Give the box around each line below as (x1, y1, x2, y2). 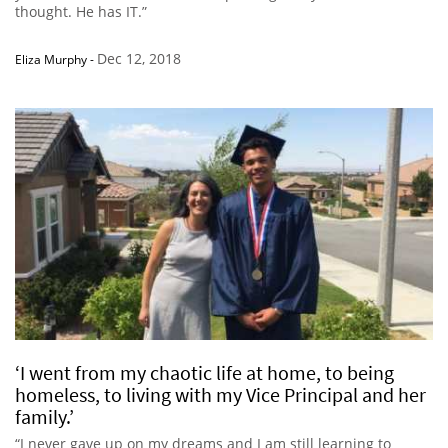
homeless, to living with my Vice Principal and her (15, 382, 426, 408)
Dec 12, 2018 (97, 49, 181, 69)
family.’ (15, 404, 74, 430)
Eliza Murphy (15, 51, 87, 69)
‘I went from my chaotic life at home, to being (15, 360, 394, 386)
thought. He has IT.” (15, 2, 147, 22)
